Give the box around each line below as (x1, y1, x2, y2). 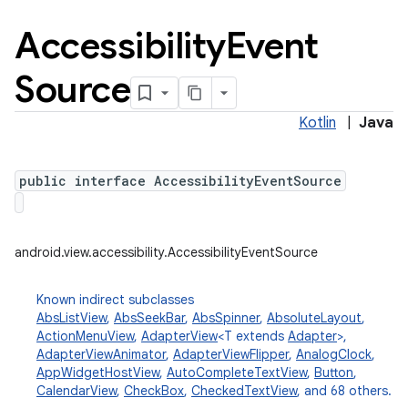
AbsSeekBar (114, 310, 185, 326)
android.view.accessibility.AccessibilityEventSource (15, 244, 318, 260)
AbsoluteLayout (267, 310, 362, 326)
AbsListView (36, 310, 107, 326)
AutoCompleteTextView (167, 364, 307, 381)
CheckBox (124, 382, 184, 399)
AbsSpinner (192, 310, 260, 326)
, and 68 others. (297, 382, 392, 399)
